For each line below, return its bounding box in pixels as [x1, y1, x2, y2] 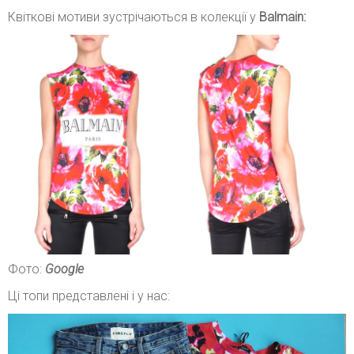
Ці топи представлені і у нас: [8, 288, 170, 303]
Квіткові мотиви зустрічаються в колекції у [8, 9, 259, 24]
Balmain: [259, 9, 306, 24]
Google [45, 261, 84, 277]
